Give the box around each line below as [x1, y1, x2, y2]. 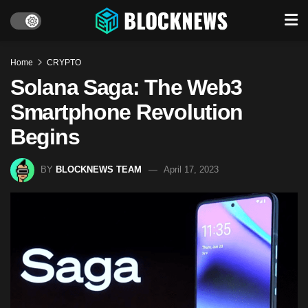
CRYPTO [47, 58, 81, 67]
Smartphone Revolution [10, 100, 243, 124]
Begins [10, 124, 80, 149]
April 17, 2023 [164, 164, 219, 175]
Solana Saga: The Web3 [10, 75, 243, 100]
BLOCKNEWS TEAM [56, 164, 142, 175]
